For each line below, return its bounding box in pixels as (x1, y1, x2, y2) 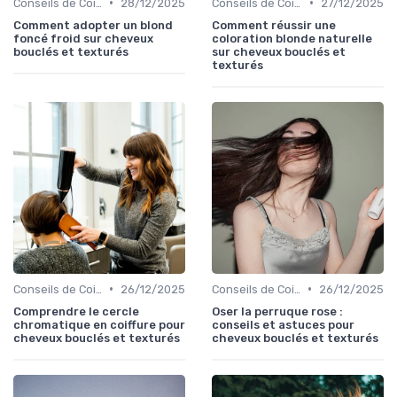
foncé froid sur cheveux (13, 31, 153, 45)
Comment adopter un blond (13, 18, 173, 32)
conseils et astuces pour (212, 317, 354, 331)
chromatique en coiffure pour (13, 317, 185, 331)
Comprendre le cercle (13, 304, 139, 318)
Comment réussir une (212, 18, 336, 32)
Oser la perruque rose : (212, 304, 343, 318)
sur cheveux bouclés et (212, 44, 346, 58)
